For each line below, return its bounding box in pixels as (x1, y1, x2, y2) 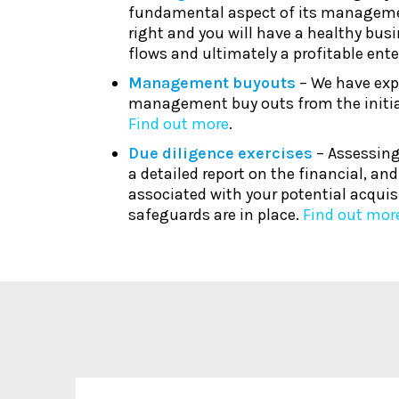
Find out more (128, 114, 229, 134)
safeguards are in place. (128, 205, 303, 224)
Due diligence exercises (128, 143, 313, 163)
